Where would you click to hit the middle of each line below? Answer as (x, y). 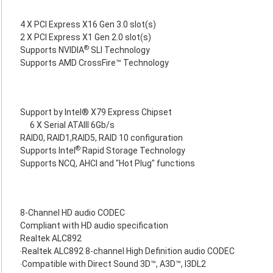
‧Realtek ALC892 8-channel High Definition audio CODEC (127, 251)
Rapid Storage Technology (133, 151)
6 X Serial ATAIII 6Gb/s (72, 125)
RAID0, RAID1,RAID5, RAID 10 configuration (101, 138)
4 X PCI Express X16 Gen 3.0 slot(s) (88, 24)
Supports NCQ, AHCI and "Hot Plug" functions (108, 163)
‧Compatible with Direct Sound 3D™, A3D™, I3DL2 (113, 264)
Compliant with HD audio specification (94, 225)
